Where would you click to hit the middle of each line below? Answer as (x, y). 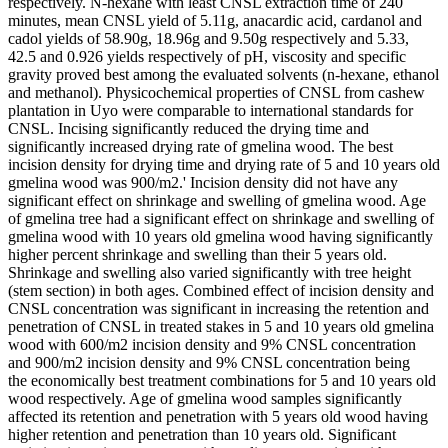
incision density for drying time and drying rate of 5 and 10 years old (224, 164)
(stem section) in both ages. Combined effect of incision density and (221, 290)
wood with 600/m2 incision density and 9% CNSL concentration (212, 344)
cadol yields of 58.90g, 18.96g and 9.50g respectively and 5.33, (208, 38)
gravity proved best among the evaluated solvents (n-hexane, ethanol (223, 74)
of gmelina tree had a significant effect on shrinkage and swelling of (221, 218)
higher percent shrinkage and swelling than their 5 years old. (197, 254)
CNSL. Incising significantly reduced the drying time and (188, 128)
